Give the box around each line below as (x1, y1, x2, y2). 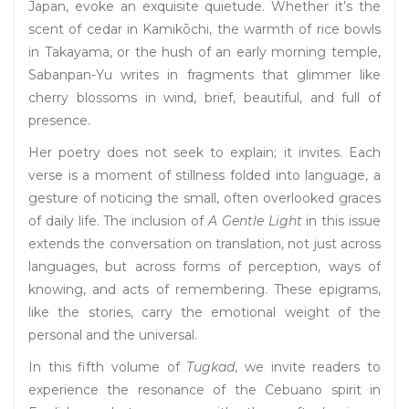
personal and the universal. (28, 327, 197, 344)
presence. (28, 112, 90, 130)
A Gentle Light (207, 213, 302, 230)
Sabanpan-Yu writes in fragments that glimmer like (28, 67, 381, 84)
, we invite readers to (235, 359, 382, 376)
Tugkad (186, 359, 236, 376)
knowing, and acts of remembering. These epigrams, (28, 281, 381, 299)
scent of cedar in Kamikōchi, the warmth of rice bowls (28, 21, 381, 38)
